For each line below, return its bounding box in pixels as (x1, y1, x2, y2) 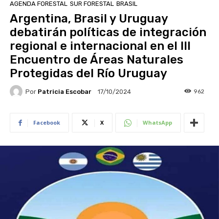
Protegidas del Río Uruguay (10, 66, 167, 81)
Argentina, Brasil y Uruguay (10, 12, 168, 26)
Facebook (33, 119, 60, 127)
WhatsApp (143, 119, 172, 127)
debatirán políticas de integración (10, 25, 206, 40)
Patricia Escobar (38, 88, 91, 95)
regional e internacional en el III (10, 39, 191, 53)
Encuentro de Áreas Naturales (10, 53, 183, 67)
